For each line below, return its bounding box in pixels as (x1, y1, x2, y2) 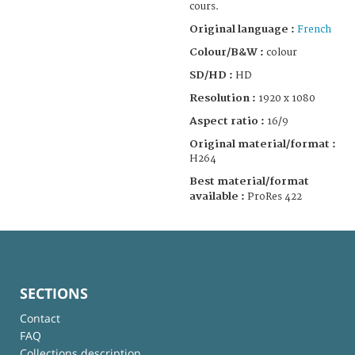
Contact (20, 310, 60, 326)
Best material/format (189, 174, 309, 188)
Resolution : (189, 91, 258, 105)
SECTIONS (20, 283, 88, 303)
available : (189, 189, 245, 203)
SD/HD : (189, 68, 233, 82)
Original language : (189, 22, 297, 36)
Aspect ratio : (189, 114, 267, 128)
